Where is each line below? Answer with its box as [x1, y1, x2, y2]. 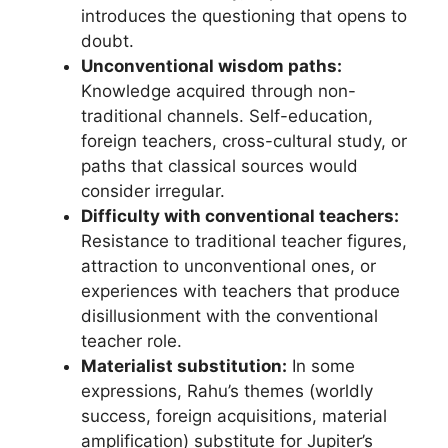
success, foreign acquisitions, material [81, 405, 387, 426]
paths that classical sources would [81, 155, 358, 176]
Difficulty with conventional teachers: [81, 205, 399, 226]
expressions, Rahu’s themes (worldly [81, 380, 373, 401]
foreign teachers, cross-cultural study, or [81, 130, 407, 151]
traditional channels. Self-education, [81, 105, 373, 126]
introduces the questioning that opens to [81, 5, 407, 26]
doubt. [81, 30, 134, 51]
